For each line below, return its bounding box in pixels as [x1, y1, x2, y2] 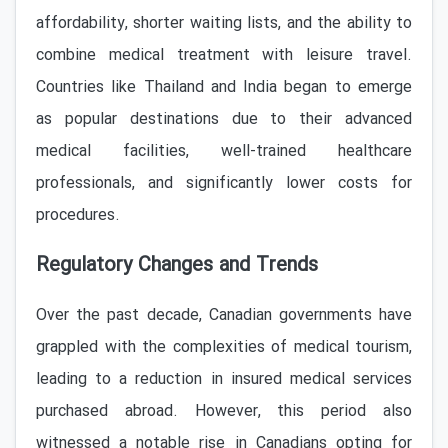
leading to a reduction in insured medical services [36, 367, 412, 392]
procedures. [36, 203, 120, 228]
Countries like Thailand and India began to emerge [36, 75, 412, 100]
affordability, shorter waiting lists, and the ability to [36, 11, 412, 36]
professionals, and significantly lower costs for [36, 171, 412, 196]
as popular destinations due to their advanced [36, 107, 412, 132]
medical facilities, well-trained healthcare [36, 139, 412, 164]
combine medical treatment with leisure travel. [36, 43, 412, 68]
